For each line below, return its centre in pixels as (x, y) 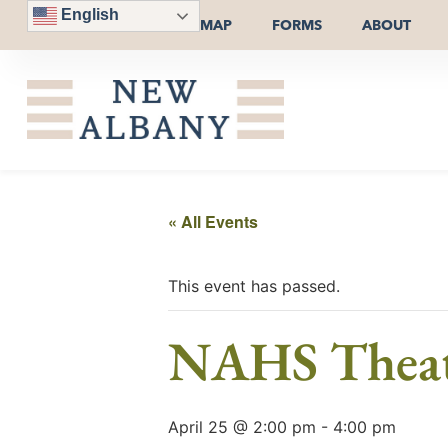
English (87, 15)
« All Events (213, 221)
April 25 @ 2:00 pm (242, 426)
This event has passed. (254, 285)
